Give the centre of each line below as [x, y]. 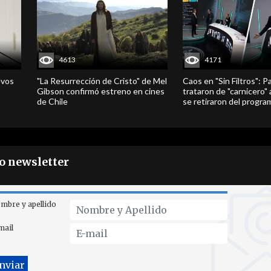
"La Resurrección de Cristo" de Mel [102, 80]
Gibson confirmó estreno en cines [100, 91]
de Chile [52, 101]
